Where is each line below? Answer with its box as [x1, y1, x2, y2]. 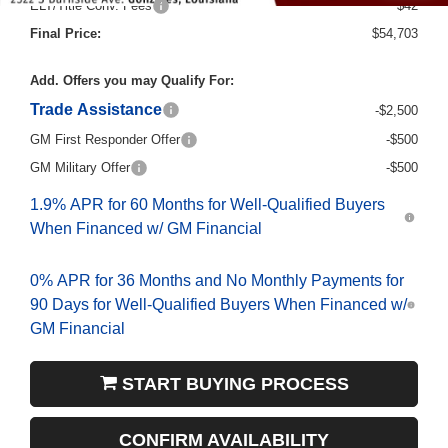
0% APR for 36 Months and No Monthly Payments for [30, 258, 404, 276]
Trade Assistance [30, 87, 162, 105]
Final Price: [30, 12, 101, 28]
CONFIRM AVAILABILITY [119, 416, 329, 437]
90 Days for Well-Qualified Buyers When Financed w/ [30, 282, 407, 300]
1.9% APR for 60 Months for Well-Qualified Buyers [30, 182, 385, 200]
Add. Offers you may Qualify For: [30, 59, 234, 75]
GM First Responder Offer [30, 118, 180, 134]
